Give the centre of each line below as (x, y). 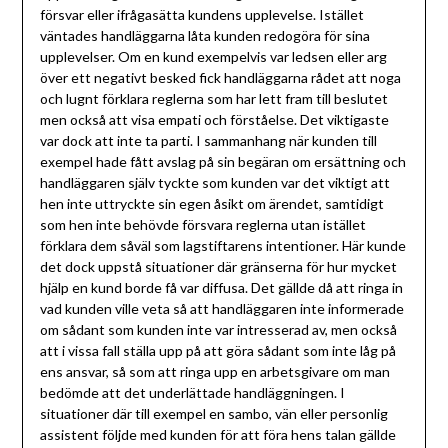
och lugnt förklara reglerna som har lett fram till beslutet (213, 99)
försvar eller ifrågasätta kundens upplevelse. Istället (201, 15)
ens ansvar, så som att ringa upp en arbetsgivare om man (214, 372)
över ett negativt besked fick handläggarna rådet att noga (220, 78)
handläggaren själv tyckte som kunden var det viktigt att (214, 183)
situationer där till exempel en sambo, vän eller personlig (213, 414)
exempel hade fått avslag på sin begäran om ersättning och (222, 162)
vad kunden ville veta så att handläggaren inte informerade (221, 309)
